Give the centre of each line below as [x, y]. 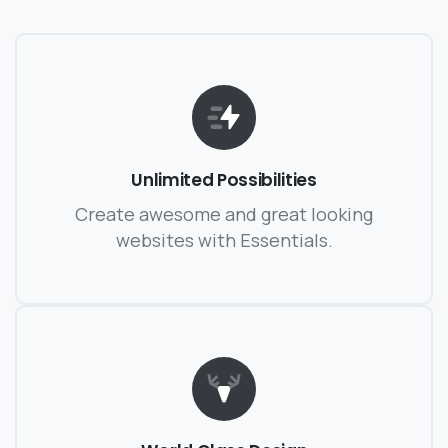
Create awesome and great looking [224, 213]
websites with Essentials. [224, 239]
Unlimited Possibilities [224, 179]
